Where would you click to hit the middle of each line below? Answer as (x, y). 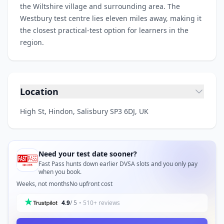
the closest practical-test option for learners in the (104, 30)
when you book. (60, 171)
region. (32, 42)
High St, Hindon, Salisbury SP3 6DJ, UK (84, 111)
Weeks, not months (43, 183)
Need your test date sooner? (88, 153)
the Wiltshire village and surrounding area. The (100, 6)
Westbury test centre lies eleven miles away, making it (111, 18)
